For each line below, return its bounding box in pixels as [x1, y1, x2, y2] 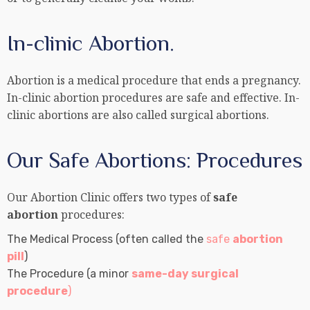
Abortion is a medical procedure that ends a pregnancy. [7, 73, 301, 89]
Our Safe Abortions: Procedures [7, 147, 302, 173]
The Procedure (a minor [7, 267, 131, 281]
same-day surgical [131, 267, 239, 281]
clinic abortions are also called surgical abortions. [7, 107, 269, 123]
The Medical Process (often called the [7, 232, 206, 246]
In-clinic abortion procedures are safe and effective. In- [7, 90, 300, 106]
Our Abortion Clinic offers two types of [7, 190, 213, 206]
